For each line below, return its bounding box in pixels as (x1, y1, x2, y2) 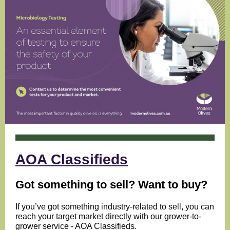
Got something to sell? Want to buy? (15, 178, 207, 191)
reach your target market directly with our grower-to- (15, 212, 201, 221)
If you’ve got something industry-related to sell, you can (15, 202, 214, 211)
